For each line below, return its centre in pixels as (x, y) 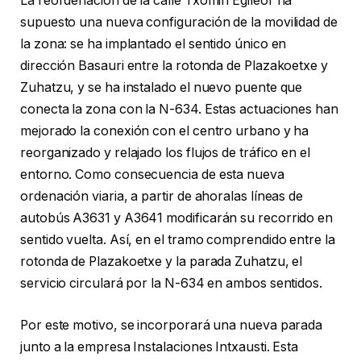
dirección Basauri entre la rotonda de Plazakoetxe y (174, 66)
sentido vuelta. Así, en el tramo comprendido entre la (178, 240)
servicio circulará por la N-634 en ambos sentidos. (172, 284)
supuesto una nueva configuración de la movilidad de (179, 23)
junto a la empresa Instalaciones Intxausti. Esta (160, 346)
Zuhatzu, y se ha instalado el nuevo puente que (162, 88)
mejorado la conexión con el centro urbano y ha (165, 131)
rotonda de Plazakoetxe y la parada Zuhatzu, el (162, 262)
